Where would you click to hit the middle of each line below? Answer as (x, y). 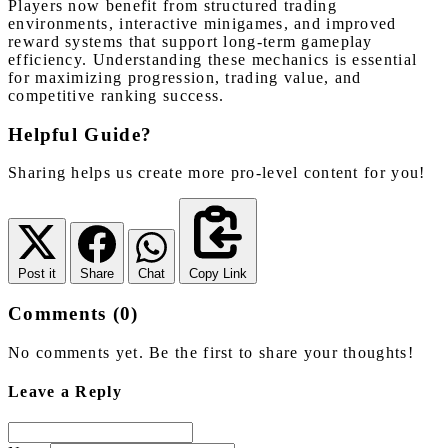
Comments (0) (73, 314)
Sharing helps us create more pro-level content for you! (217, 173)
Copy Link (218, 274)
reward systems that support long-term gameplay (190, 41)
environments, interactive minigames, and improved (202, 23)
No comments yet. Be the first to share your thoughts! (211, 352)
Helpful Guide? (80, 134)
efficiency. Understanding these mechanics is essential (213, 59)
